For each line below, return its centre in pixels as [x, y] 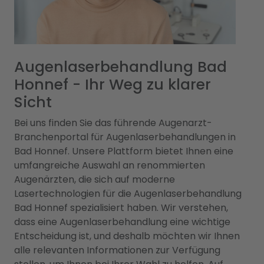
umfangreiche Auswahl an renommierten [110, 165]
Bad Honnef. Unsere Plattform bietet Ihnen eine [124, 151]
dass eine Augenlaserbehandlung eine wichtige [122, 222]
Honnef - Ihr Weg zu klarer [113, 84]
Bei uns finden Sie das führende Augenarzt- [113, 123]
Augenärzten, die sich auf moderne [95, 179]
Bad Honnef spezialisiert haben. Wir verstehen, [121, 207]
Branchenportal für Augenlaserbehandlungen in [125, 137]
